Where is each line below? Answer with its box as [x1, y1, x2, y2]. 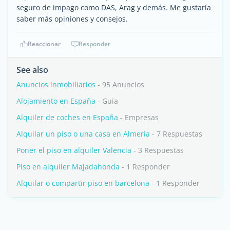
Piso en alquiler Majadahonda [16, 162, 120, 171]
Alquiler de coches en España [16, 112, 118, 122]
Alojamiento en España [16, 96, 95, 106]
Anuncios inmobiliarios [16, 80, 95, 89]
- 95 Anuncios [95, 80, 144, 89]
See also [16, 64, 48, 75]
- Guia [95, 96, 118, 106]
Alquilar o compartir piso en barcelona [16, 178, 149, 188]
